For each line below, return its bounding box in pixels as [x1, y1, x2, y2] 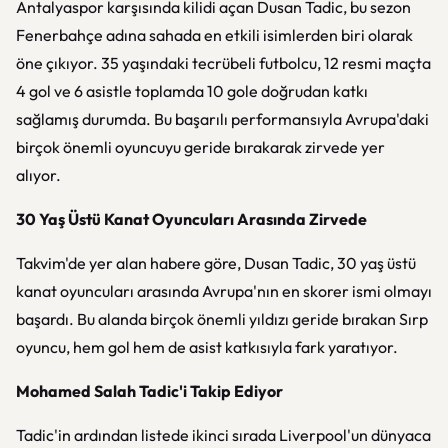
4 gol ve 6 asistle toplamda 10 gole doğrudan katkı [16, 81, 368, 101]
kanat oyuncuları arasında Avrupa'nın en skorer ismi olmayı [16, 281, 432, 301]
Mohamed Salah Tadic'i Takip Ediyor [16, 381, 283, 401]
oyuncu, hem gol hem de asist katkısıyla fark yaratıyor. [16, 337, 398, 357]
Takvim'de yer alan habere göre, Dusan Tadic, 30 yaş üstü [16, 253, 416, 273]
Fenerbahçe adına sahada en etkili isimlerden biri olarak [16, 25, 413, 45]
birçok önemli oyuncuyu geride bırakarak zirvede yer [16, 137, 385, 157]
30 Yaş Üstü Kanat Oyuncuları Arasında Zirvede [16, 209, 367, 229]
